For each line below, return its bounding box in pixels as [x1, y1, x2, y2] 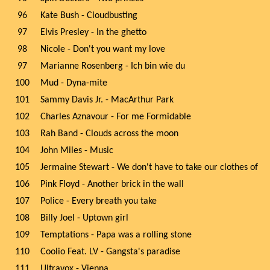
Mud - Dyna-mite [40, 78, 107, 88]
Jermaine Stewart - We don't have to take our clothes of [40, 163, 258, 172]
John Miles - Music [40, 146, 113, 155]
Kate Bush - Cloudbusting [40, 11, 137, 20]
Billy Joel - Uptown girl [40, 213, 128, 223]
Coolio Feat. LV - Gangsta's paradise [40, 247, 180, 257]
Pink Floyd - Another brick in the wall [40, 180, 184, 189]
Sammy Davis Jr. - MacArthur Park [40, 95, 174, 105]
